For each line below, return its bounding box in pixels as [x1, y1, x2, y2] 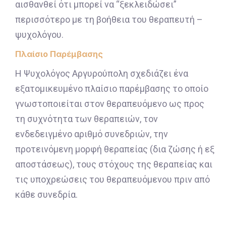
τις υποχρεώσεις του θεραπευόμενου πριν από [15, 174, 210, 185]
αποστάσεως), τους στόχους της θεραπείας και [15, 158, 212, 169]
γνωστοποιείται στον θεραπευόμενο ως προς [15, 98, 204, 109]
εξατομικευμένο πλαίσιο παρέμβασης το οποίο [15, 83, 208, 94]
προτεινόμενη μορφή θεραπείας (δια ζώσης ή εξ [15, 143, 214, 154]
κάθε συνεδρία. [15, 189, 78, 200]
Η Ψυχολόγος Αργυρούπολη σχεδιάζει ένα [15, 68, 188, 79]
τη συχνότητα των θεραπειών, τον [15, 113, 158, 124]
